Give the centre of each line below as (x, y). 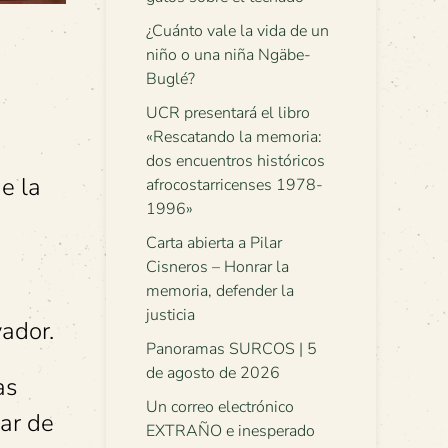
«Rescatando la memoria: (234, 137)
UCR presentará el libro (228, 113)
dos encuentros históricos (235, 161)
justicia (170, 315)
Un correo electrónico (220, 407)
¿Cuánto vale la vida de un (237, 31)
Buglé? (170, 79)
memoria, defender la (220, 291)
